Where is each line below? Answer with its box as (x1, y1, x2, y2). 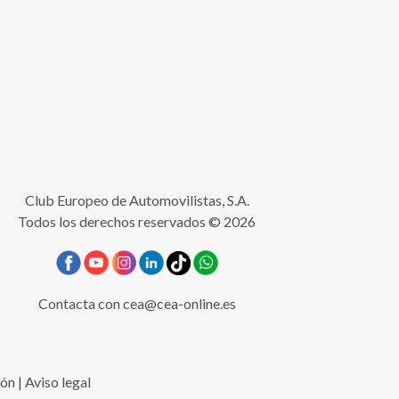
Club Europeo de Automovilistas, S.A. (24, 191, 249, 209)
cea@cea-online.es (122, 295, 236, 313)
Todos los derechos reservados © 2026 (18, 213, 256, 231)
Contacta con (37, 295, 123, 313)
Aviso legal (24, 373, 91, 391)
